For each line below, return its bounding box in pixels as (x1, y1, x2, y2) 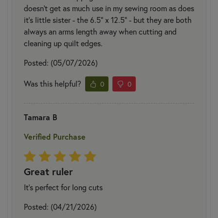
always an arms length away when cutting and (24, 26, 177, 36)
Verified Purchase (24, 131, 86, 142)
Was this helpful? (24, 78, 81, 89)
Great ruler (24, 164, 73, 178)
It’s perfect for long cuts (24, 182, 103, 192)
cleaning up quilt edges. (24, 37, 103, 48)
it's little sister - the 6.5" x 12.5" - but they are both (24, 14, 192, 25)
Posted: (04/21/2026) (24, 201, 97, 212)
